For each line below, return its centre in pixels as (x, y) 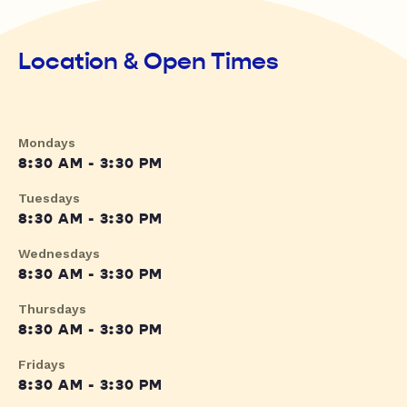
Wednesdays (59, 254)
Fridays (42, 365)
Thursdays (52, 309)
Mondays (47, 143)
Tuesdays (49, 199)
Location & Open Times (149, 62)
